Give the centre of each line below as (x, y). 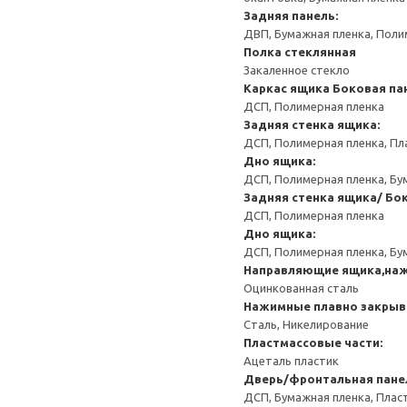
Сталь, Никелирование (306, 324)
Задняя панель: (291, 15)
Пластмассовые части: (313, 342)
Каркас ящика (287, 88)
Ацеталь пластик (291, 361)
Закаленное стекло (297, 70)
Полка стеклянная (300, 52)
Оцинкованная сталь (301, 288)
